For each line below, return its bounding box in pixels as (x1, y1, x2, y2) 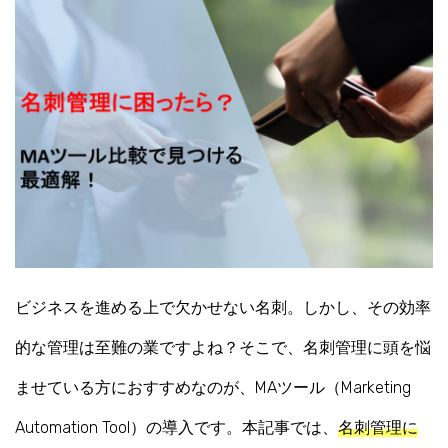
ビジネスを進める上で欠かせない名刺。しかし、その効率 (15, 298, 431, 318)
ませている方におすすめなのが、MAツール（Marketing (15, 378, 411, 398)
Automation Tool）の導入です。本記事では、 (15, 418, 338, 438)
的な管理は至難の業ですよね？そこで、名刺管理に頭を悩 (15, 338, 431, 358)
